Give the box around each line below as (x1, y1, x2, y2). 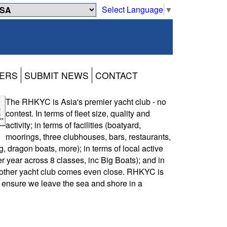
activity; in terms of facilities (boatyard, (6, 119, 141, 131)
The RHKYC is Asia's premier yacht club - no (6, 96, 166, 108)
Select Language (102, 3, 163, 15)
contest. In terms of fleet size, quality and (6, 107, 150, 120)
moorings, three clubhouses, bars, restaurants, (6, 131, 171, 143)
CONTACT (95, 69, 138, 82)
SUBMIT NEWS (24, 69, 89, 82)
